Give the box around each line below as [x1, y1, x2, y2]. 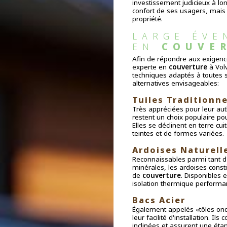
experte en [132, 62, 169, 72]
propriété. [132, 14, 163, 23]
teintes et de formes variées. [132, 129, 224, 138]
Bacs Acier [132, 195, 185, 206]
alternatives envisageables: [132, 79, 219, 88]
